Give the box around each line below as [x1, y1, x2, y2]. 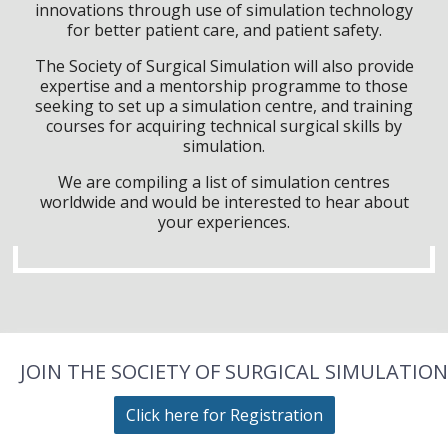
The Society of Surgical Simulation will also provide [34, 54, 414, 77]
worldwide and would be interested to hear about [39, 190, 409, 213]
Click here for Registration [125, 403, 323, 426]
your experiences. [158, 210, 290, 233]
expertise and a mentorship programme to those [40, 74, 408, 97]
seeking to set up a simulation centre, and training [35, 94, 413, 117]
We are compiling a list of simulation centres [58, 170, 390, 193]
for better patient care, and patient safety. [66, 18, 382, 41]
